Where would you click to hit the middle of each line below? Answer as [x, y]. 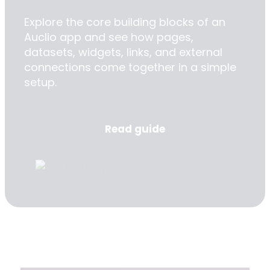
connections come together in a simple [130, 67]
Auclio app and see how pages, [109, 37]
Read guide [135, 129]
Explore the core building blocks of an [125, 22]
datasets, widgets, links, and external [123, 52]
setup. [40, 83]
